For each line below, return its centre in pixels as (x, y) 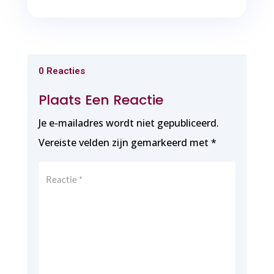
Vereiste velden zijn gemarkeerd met (124, 142)
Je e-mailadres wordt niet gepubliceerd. (128, 123)
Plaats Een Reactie (101, 100)
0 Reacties (61, 71)
